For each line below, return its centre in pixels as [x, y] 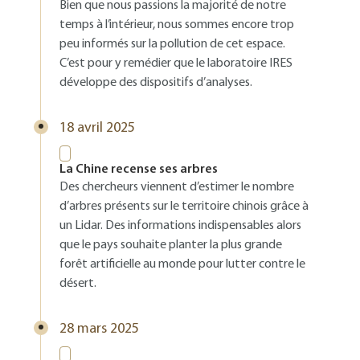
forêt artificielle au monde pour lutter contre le [182, 264]
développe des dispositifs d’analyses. [156, 83]
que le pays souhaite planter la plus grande [171, 245]
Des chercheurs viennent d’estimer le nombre [177, 187]
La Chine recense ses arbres [139, 170]
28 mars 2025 [99, 329]
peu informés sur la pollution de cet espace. [172, 44]
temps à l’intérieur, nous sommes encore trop [177, 25]
